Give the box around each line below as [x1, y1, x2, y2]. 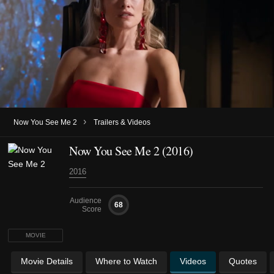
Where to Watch [95, 256, 157, 266]
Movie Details [21, 256, 73, 266]
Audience [70, 196, 102, 205]
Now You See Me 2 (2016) [69, 142, 193, 159]
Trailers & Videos [94, 117, 150, 127]
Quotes [229, 256, 257, 266]
